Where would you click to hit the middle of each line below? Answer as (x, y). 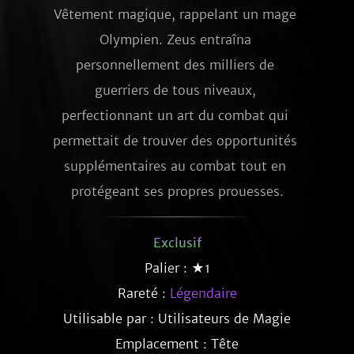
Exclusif (177, 243)
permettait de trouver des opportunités (175, 141)
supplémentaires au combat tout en (175, 166)
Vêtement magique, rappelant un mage (175, 14)
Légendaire (203, 293)
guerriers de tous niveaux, (175, 90)
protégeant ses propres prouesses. (177, 191)
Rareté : (143, 293)
